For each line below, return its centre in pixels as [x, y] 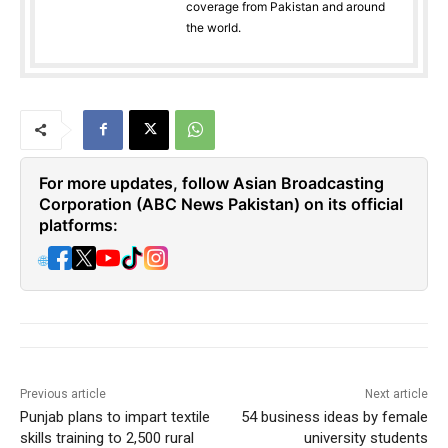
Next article [396, 393]
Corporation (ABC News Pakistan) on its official [221, 203]
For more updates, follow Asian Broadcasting [211, 182]
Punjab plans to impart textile [115, 416]
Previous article [63, 393]
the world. [213, 27]
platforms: [78, 224]
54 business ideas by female [334, 416]
